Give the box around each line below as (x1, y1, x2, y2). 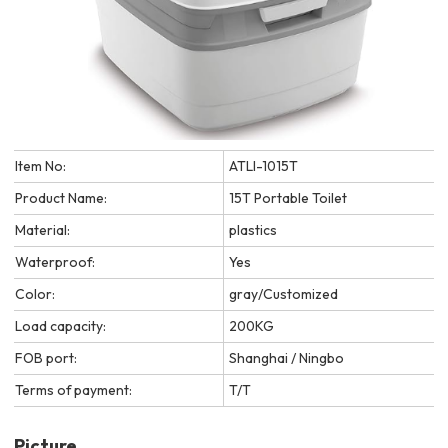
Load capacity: (15, 316, 107, 335)
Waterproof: (15, 252, 96, 271)
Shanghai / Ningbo (229, 348, 345, 367)
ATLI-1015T (229, 156, 299, 175)
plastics (229, 220, 281, 239)
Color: (15, 284, 56, 303)
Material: (15, 220, 71, 239)
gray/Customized (229, 284, 339, 303)
